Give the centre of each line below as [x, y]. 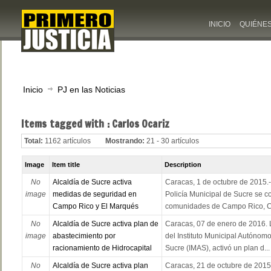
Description [183, 165]
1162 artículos [68, 141]
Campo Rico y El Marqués [95, 207]
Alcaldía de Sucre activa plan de [105, 224]
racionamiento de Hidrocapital [102, 248]
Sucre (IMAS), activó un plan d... [217, 248]
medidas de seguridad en [94, 194]
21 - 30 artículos [173, 141]
